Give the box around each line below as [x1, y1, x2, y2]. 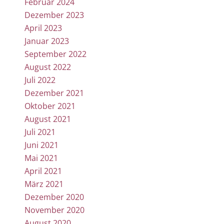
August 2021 [24, 113, 71, 124]
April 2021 [24, 165, 62, 176]
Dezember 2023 [24, 9, 84, 20]
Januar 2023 [24, 35, 69, 46]
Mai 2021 [24, 152, 58, 163]
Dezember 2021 [24, 87, 84, 98]
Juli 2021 [24, 126, 55, 137]
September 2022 [24, 48, 86, 59]
